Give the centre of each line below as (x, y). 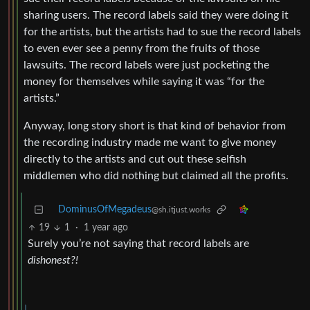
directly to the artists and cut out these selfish (135, 159)
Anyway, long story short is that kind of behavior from (155, 126)
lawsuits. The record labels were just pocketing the (146, 65)
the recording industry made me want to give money (150, 143)
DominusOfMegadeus (105, 210)
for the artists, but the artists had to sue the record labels (162, 32)
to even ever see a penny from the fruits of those (142, 49)
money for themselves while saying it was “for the (144, 82)
